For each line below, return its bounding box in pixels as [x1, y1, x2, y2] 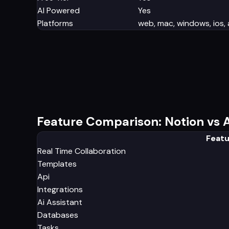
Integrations [37, 184, 83, 195]
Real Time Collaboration [37, 145, 126, 156]
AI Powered [37, 5, 80, 16]
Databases [37, 209, 78, 220]
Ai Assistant [37, 196, 82, 208]
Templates [37, 158, 77, 169]
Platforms [37, 17, 73, 29]
